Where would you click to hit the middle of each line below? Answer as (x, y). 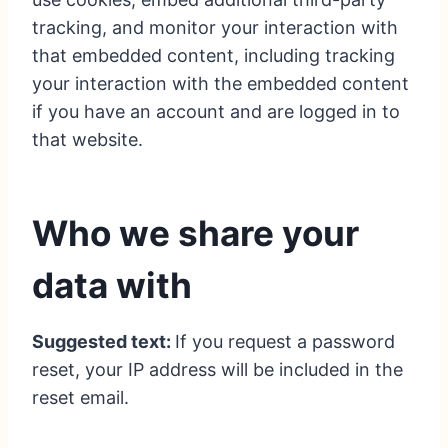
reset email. (80, 398)
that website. (87, 140)
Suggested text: (103, 342)
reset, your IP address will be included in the (217, 370)
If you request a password (285, 342)
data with (112, 284)
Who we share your (195, 232)
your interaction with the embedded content (220, 84)
